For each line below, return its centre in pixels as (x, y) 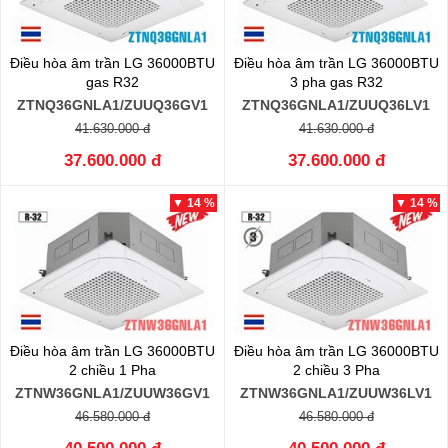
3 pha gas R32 (336, 82)
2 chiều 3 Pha (336, 370)
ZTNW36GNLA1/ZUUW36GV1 (113, 393)
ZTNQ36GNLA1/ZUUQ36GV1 (113, 105)
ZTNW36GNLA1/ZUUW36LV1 (336, 393)
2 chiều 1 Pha (113, 370)
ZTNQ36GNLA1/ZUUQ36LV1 (336, 105)
